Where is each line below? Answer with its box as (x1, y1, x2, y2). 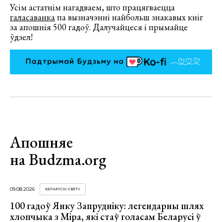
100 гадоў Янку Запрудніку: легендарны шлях (10, 199, 204, 212)
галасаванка (10, 11, 55, 23)
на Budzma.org (10, 149, 106, 170)
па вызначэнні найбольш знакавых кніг (55, 11, 203, 23)
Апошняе (10, 131, 73, 153)
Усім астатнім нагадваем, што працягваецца (10, 1, 175, 13)
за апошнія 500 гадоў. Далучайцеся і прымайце (10, 21, 188, 33)
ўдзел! (10, 31, 33, 43)
